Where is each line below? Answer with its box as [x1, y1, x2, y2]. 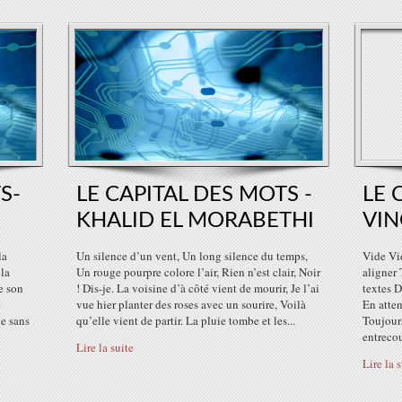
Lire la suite [76, 339, 134, 355]
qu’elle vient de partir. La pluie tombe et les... [76, 312, 295, 328]
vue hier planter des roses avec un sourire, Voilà [76, 296, 306, 312]
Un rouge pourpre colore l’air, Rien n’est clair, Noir [76, 264, 320, 280]
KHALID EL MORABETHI [76, 210, 314, 232]
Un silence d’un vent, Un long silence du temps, [76, 248, 308, 264]
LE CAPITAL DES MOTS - [76, 184, 312, 205]
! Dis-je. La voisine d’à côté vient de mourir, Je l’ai [76, 280, 319, 296]
